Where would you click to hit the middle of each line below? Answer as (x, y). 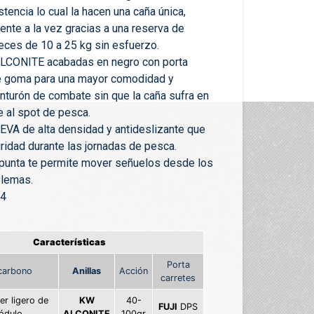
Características (69, 242)
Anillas (87, 271)
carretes (178, 278)
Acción (134, 271)
